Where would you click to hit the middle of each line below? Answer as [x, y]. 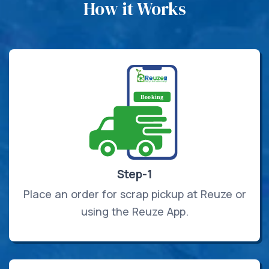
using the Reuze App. [134, 212]
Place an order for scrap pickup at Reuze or [134, 194]
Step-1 [134, 174]
